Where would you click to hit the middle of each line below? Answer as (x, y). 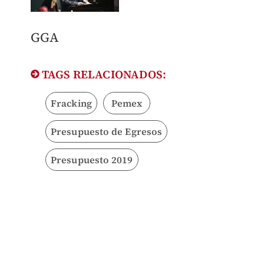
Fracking (71, 103)
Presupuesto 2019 (92, 160)
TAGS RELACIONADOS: (103, 75)
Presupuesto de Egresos (106, 132)
